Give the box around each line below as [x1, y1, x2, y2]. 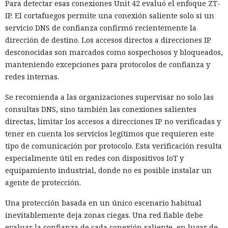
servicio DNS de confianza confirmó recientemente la [5, 23, 196, 33]
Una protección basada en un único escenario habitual [5, 198, 202, 208]
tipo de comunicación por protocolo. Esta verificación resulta [5, 141, 222, 151]
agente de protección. [5, 178, 81, 188]
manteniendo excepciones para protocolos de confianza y [5, 60, 210, 70]
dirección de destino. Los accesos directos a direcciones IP [5, 35, 211, 45]
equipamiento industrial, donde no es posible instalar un [5, 165, 212, 176]
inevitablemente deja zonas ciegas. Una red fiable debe [5, 210, 203, 220]
